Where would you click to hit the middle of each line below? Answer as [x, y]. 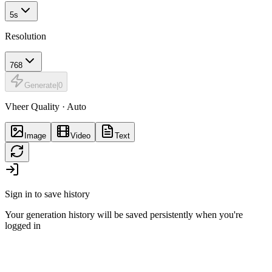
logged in [23, 226]
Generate [40, 86]
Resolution [25, 36]
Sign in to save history [47, 194]
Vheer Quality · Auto [46, 107]
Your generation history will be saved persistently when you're [124, 215]
